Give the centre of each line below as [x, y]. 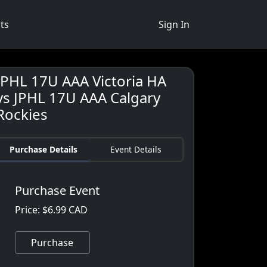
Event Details [136, 149]
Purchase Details [44, 149]
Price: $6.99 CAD [52, 210]
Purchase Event [58, 190]
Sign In [174, 24]
